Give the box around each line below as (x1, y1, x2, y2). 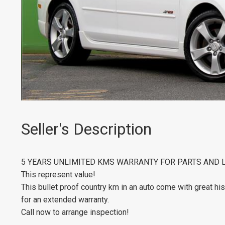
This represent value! (21, 169, 95, 179)
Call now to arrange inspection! (21, 207, 129, 217)
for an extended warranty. (21, 194, 109, 204)
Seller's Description (21, 120, 152, 139)
